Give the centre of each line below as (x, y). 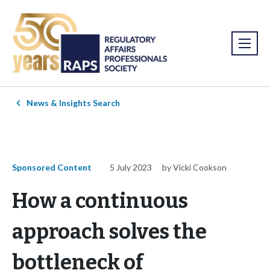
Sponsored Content (52, 168)
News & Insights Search (73, 103)
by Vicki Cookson (194, 168)
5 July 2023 (131, 168)
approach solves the (109, 232)
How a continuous (100, 201)
